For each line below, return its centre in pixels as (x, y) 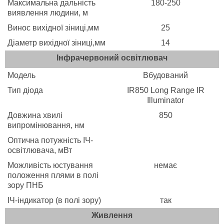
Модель (21, 75)
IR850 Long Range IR (165, 90)
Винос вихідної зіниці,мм (53, 28)
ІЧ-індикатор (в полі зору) (54, 200)
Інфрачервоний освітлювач (112, 58)
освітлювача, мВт (40, 150)
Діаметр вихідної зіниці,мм (56, 43)
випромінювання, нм (46, 125)
